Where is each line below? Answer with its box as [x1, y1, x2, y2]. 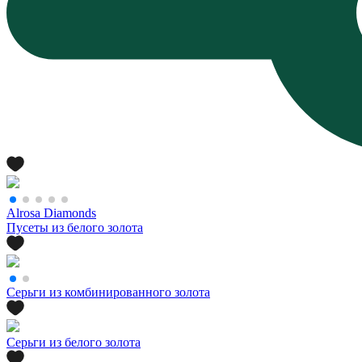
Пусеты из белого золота [6, 220, 143, 234]
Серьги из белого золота [6, 335, 141, 349]
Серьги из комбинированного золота [6, 284, 210, 299]
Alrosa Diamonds [6, 205, 96, 220]
